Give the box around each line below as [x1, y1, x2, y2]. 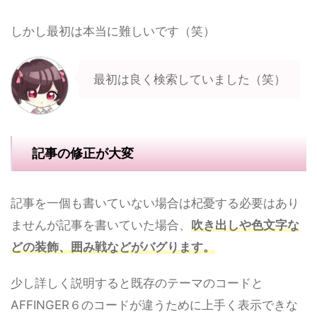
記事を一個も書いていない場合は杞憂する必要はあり [11, 196, 299, 211]
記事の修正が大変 [32, 146, 134, 161]
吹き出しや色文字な [191, 218, 299, 233]
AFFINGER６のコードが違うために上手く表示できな [11, 298, 298, 313]
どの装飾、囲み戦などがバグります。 [11, 240, 215, 255]
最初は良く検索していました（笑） [93, 72, 286, 87]
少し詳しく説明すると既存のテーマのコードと [11, 276, 263, 291]
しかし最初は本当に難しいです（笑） [11, 24, 215, 39]
